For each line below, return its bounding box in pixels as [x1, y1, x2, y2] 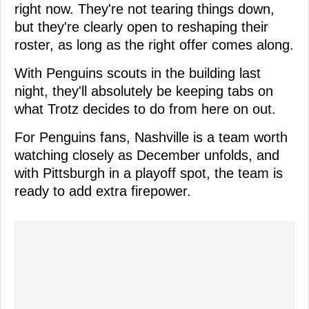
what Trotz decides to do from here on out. [14, 101, 276, 117]
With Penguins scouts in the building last [14, 65, 261, 81]
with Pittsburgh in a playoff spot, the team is [14, 165, 283, 181]
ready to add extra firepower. [14, 183, 191, 199]
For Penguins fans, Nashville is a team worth [14, 129, 288, 145]
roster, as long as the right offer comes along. [14, 37, 294, 52]
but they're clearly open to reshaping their [14, 19, 268, 34]
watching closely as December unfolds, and [14, 147, 279, 163]
